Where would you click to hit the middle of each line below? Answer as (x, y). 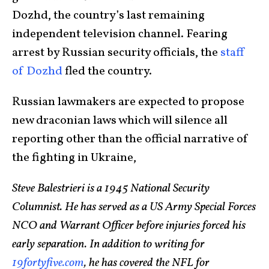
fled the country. (107, 72)
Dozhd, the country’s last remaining (108, 16)
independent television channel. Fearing (120, 35)
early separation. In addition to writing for (108, 245)
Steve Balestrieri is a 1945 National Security (111, 189)
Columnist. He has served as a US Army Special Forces (134, 207)
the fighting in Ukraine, (74, 158)
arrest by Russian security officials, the (116, 53)
